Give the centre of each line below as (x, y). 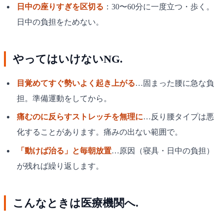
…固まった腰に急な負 (174, 83)
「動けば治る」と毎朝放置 (64, 150)
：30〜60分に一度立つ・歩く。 (159, 7)
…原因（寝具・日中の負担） (163, 150)
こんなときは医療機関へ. (76, 203)
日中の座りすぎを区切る (60, 7)
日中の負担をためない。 (60, 22)
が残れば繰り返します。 (60, 166)
